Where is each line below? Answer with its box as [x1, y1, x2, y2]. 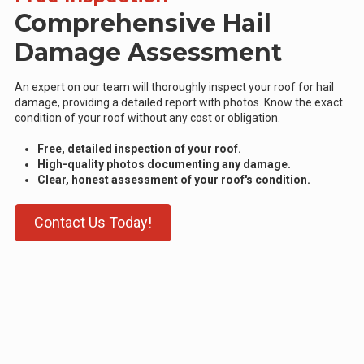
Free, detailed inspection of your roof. [37, 142, 241, 156]
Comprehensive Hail [15, 8, 271, 39]
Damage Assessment [15, 37, 282, 68]
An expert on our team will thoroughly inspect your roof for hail [15, 80, 334, 94]
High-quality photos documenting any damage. [37, 158, 291, 171]
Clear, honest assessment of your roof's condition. [37, 173, 310, 187]
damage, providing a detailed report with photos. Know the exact [15, 96, 343, 110]
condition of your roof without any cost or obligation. [15, 111, 280, 125]
